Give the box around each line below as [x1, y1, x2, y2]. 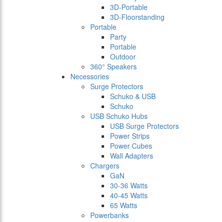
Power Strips [110, 131, 150, 141]
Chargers [90, 161, 119, 171]
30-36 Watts [110, 180, 148, 191]
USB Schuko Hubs [90, 111, 148, 121]
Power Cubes [110, 141, 152, 151]
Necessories [70, 71, 109, 82]
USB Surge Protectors [110, 121, 179, 131]
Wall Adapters [110, 151, 153, 161]
